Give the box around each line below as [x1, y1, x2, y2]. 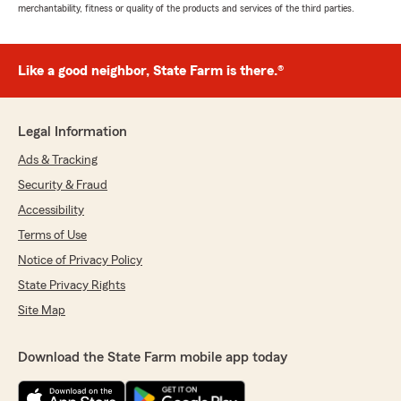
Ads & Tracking [18, 154, 98, 166]
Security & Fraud [18, 179, 107, 192]
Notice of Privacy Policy [18, 254, 142, 267]
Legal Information [18, 124, 127, 139]
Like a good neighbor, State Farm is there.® [18, 64, 284, 78]
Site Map [18, 304, 65, 317]
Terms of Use [18, 229, 87, 242]
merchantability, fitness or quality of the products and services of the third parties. [18, 3, 354, 13]
